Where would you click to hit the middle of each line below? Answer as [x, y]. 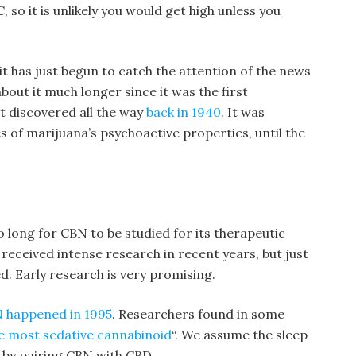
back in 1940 [184, 112]
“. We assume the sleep [240, 335]
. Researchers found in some [198, 314]
